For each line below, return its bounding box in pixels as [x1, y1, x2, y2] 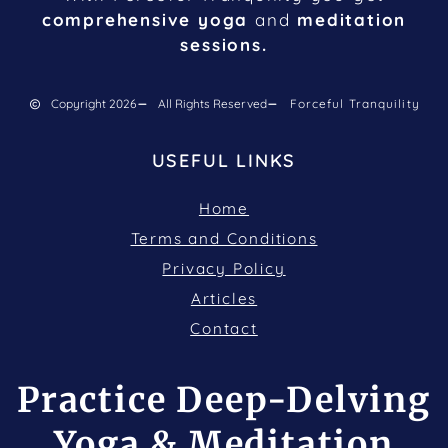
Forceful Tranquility [289, 96, 420, 112]
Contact [190, 319, 258, 339]
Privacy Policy [162, 259, 286, 279]
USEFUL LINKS [151, 149, 297, 173]
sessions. [180, 34, 268, 56]
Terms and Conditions [130, 229, 318, 249]
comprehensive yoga [41, 9, 255, 31]
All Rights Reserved [158, 96, 268, 112]
